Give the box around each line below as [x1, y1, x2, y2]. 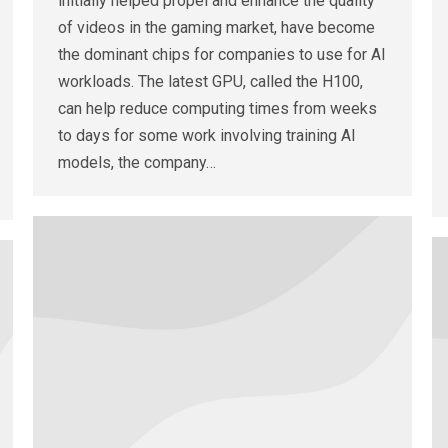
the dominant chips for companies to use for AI [58, 45, 386, 65]
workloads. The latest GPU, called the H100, [58, 72, 363, 92]
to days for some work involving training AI [58, 126, 356, 146]
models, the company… [58, 153, 216, 173]
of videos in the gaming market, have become [58, 18, 375, 38]
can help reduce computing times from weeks [58, 99, 377, 119]
